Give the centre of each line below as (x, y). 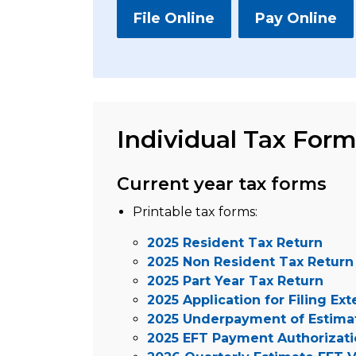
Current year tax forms (222, 184)
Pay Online (296, 18)
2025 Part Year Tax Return (235, 281)
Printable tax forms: (195, 212)
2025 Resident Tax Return (235, 243)
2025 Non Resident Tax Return (250, 262)
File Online (174, 18)
